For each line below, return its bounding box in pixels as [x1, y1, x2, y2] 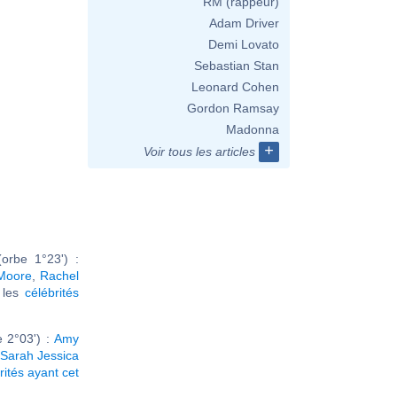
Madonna [226, 122, 279, 136]
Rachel [40, 268, 79, 283]
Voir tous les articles [144, 144, 255, 159]
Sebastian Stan [194, 58, 279, 73]
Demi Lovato [208, 37, 279, 51]
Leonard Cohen [191, 80, 279, 94]
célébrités [25, 284, 80, 300]
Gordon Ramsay [187, 101, 279, 115]
